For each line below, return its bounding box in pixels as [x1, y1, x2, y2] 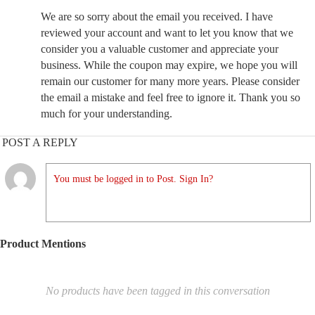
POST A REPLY [2, 136, 78, 148]
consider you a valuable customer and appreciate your [41, 43, 278, 55]
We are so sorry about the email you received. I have [41, 11, 273, 22]
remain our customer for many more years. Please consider [41, 75, 300, 87]
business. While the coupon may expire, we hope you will [41, 59, 297, 71]
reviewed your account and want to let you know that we [41, 27, 293, 39]
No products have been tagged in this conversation [45, 285, 270, 297]
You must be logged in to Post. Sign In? [53, 174, 213, 184]
